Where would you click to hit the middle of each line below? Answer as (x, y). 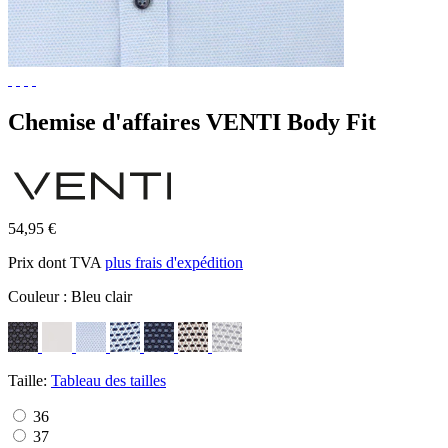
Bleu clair (101, 296)
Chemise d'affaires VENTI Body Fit (192, 121)
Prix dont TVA (56, 262)
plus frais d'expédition (174, 262)
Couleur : (39, 296)
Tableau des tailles (108, 380)
